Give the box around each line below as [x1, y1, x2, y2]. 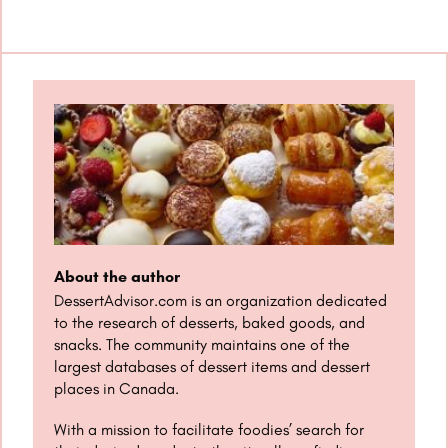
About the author [54, 267, 185, 287]
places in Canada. [54, 379, 184, 399]
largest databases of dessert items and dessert [54, 357, 371, 377]
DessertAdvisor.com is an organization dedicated [54, 291, 388, 311]
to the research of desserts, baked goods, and [54, 313, 366, 333]
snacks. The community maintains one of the [54, 335, 351, 355]
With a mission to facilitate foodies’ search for [54, 420, 365, 440]
